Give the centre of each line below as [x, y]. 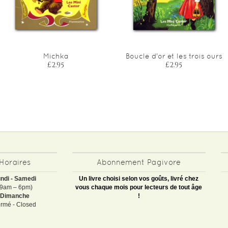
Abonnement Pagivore [139, 162]
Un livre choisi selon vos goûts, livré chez [139, 178]
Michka [56, 56]
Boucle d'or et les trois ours [174, 56]
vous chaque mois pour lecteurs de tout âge [139, 187]
